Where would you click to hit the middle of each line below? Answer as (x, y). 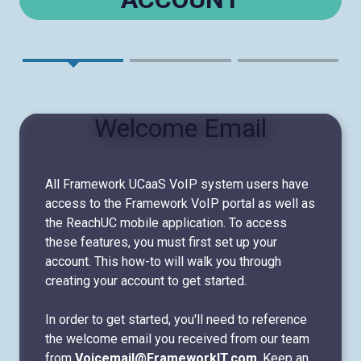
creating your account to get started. (146, 281)
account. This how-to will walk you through (163, 262)
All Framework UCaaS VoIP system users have (177, 185)
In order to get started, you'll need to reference (176, 320)
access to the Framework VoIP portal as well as (180, 204)
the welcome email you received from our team (177, 339)
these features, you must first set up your (161, 243)
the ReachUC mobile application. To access (166, 223)
